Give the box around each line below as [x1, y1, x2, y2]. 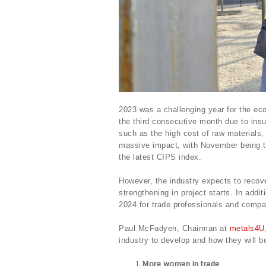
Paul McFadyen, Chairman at [119, 224, 230, 233]
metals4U [229, 224, 265, 233]
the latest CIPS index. [119, 153, 201, 162]
